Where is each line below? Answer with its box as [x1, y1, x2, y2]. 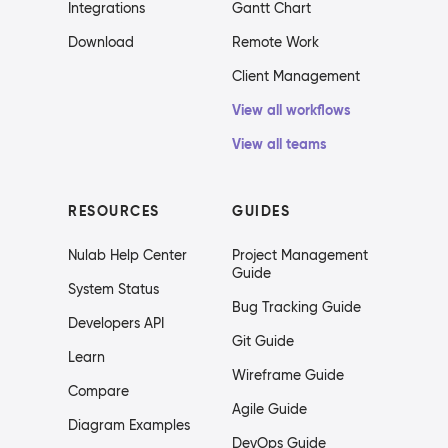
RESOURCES [68, 202, 160, 221]
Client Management [232, 67, 360, 86]
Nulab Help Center [68, 246, 187, 265]
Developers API [68, 314, 164, 333]
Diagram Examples [68, 416, 190, 435]
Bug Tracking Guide [232, 298, 361, 317]
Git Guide [232, 332, 294, 351]
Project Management [232, 246, 368, 265]
